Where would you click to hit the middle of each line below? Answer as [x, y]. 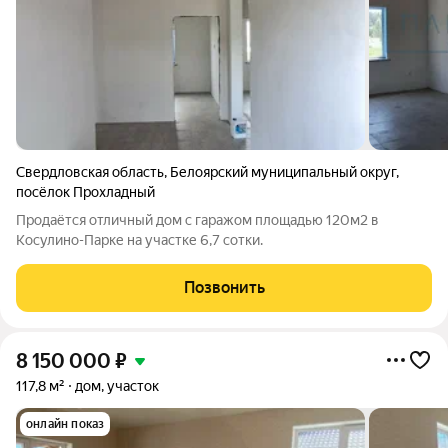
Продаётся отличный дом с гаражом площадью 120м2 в [197, 220]
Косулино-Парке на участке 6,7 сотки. [139, 240]
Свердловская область [90, 172]
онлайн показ [65, 424]
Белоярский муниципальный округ [283, 172]
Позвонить [224, 287]
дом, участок [117, 386]
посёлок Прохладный [85, 192]
